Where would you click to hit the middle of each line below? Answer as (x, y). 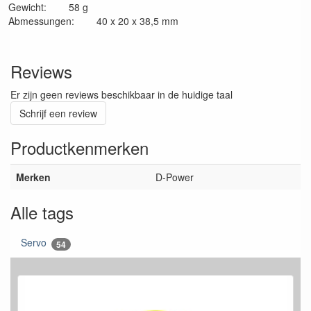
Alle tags (42, 212)
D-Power (175, 177)
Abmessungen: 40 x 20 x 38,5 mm (93, 21)
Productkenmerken (79, 148)
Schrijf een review (58, 114)
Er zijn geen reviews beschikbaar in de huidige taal (121, 95)
